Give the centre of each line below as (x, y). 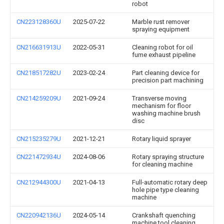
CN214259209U (39, 98)
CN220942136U (39, 215)
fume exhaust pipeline (164, 55)
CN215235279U (39, 139)
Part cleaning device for (166, 73)
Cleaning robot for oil (162, 47)
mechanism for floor (161, 106)
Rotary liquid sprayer (161, 139)
